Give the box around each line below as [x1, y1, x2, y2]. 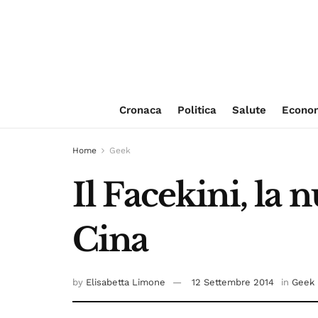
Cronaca [119, 104, 162, 116]
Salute [231, 104, 266, 116]
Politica [177, 104, 216, 116]
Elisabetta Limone [86, 277, 165, 288]
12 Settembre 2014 [192, 277, 274, 288]
